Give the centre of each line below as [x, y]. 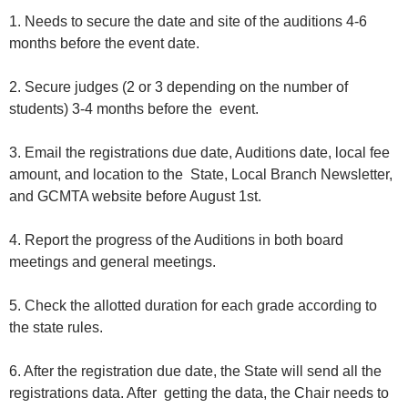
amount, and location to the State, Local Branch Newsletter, [201, 175]
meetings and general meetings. [114, 262]
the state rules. [58, 328]
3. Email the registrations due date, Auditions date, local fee [199, 153]
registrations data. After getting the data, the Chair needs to [199, 393]
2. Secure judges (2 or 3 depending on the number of [178, 87]
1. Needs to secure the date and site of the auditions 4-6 [188, 22]
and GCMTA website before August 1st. [137, 197]
